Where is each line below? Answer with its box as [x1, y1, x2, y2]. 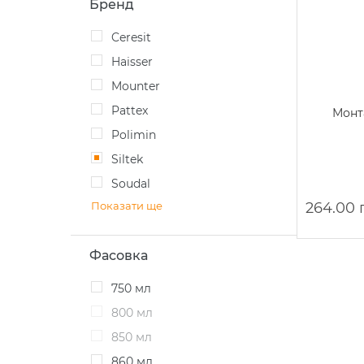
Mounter [122, 79, 160, 93]
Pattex [119, 103, 148, 118]
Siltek [119, 152, 143, 167]
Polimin [119, 128, 156, 142]
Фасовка [89, 248, 148, 263]
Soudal [119, 176, 150, 191]
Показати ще [91, 199, 162, 212]
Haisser [120, 54, 153, 69]
